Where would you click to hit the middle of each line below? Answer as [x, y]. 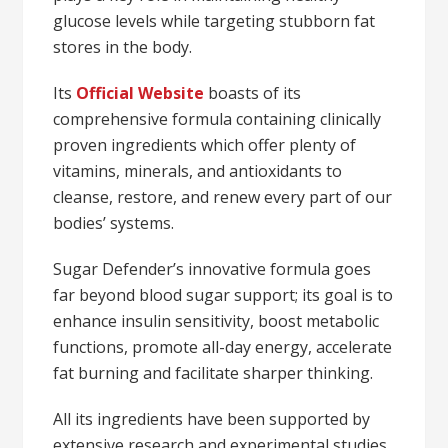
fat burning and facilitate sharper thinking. [213, 373]
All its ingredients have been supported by [212, 419]
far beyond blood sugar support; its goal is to [223, 295]
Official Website [140, 93]
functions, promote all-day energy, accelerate [223, 347]
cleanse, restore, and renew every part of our [223, 197]
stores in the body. [123, 47]
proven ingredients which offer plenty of [205, 145]
